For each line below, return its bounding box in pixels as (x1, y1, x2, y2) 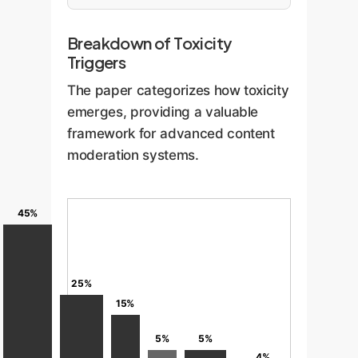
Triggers (67, 51, 126, 72)
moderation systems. (67, 146, 199, 163)
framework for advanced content (67, 125, 275, 141)
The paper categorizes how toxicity (67, 82, 289, 98)
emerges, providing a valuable (67, 103, 259, 120)
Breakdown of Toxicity (67, 32, 232, 53)
